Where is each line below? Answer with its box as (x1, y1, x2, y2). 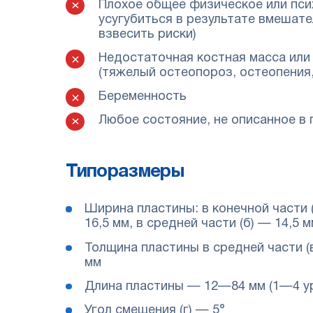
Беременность (98, 91, 187, 103)
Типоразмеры (66, 163, 184, 180)
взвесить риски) (98, 28, 196, 41)
